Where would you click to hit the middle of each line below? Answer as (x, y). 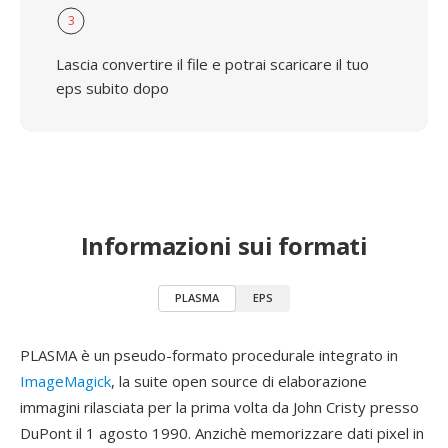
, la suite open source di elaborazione (239, 381)
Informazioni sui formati (224, 245)
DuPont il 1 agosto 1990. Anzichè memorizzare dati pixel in (222, 433)
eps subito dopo (112, 88)
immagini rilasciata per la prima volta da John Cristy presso (219, 407)
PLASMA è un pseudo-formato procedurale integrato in (209, 355)
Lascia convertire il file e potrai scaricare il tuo (212, 64)
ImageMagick (65, 381)
